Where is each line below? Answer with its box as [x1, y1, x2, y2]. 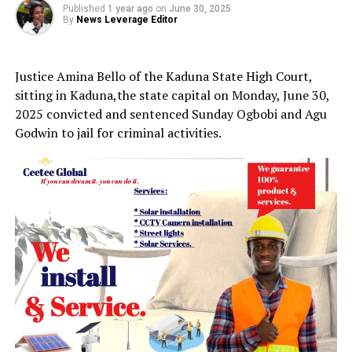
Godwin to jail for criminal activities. [14, 123, 222, 141]
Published [62, 2, 105, 14]
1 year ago [107, 2, 153, 14]
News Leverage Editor [75, 13, 178, 25]
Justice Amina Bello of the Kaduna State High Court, [14, 67, 312, 85]
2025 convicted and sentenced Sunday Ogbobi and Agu [14, 104, 327, 123]
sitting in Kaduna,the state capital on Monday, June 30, [14, 86, 329, 104]
